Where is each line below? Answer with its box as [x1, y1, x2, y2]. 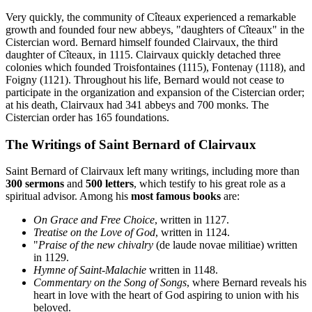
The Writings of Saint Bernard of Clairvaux [6, 136, 256, 152]
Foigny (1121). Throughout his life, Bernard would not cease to [6, 73, 284, 86]
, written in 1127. [155, 214, 229, 226]
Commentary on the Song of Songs [33, 276, 187, 289]
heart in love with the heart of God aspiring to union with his [33, 289, 299, 302]
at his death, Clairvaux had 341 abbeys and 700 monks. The [6, 98, 269, 111]
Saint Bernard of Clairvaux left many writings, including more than [6, 165, 299, 178]
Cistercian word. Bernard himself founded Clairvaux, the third [6, 36, 278, 48]
